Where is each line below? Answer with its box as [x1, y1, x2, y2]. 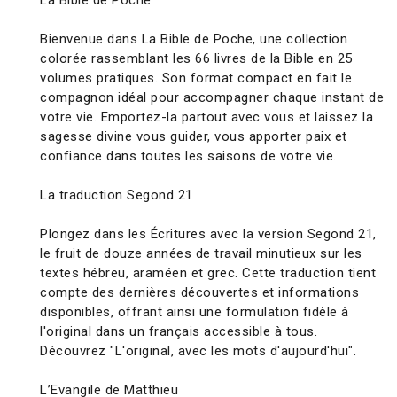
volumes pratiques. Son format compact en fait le [40, 70, 352, 87]
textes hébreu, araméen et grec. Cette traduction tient [40, 265, 376, 282]
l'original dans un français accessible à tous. [40, 323, 317, 340]
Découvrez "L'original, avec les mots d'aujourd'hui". [40, 343, 356, 360]
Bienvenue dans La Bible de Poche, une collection [40, 31, 347, 48]
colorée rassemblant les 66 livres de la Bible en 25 [40, 51, 353, 67]
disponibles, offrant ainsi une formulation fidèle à [40, 304, 349, 321]
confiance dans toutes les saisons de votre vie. [40, 148, 337, 165]
